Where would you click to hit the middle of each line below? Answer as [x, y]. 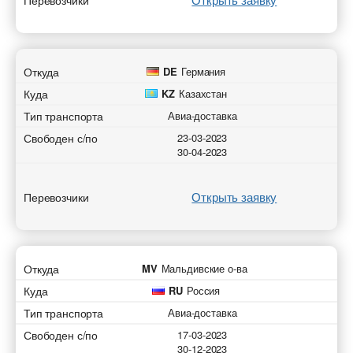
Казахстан [203, 93]
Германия [204, 71]
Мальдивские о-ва [204, 268]
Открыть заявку [234, 197]
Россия [203, 290]
